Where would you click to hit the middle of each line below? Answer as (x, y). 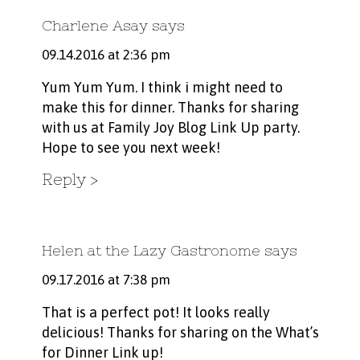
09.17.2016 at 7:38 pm (106, 280)
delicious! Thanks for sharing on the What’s (180, 333)
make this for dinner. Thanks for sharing (170, 108)
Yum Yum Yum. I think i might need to (162, 88)
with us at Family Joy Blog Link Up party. (170, 128)
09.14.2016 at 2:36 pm (106, 55)
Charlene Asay (94, 26)
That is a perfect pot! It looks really (155, 313)
